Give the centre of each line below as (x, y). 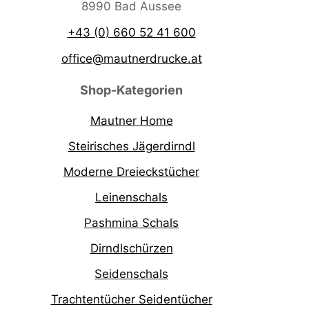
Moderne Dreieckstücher (131, 171)
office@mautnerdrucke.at (131, 58)
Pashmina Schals (131, 222)
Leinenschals (131, 197)
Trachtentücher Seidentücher (131, 299)
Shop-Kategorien (131, 90)
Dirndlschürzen (131, 248)
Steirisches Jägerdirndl (131, 146)
